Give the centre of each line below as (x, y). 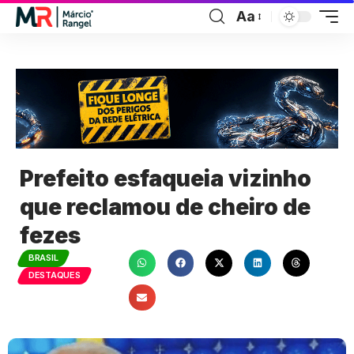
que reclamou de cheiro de (165, 207)
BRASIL (43, 258)
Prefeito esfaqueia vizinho (166, 178)
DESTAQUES (55, 275)
